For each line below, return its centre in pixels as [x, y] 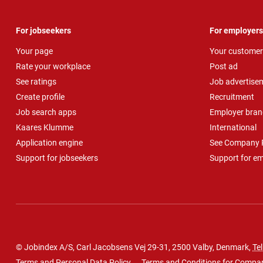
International [233, 127]
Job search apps [46, 112]
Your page [34, 51]
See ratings [36, 81]
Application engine [49, 142]
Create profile [40, 97]
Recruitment [232, 97]
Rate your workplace [53, 66]
